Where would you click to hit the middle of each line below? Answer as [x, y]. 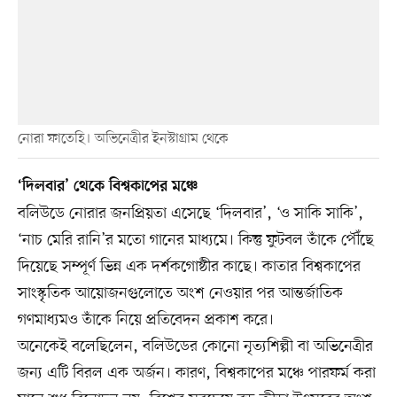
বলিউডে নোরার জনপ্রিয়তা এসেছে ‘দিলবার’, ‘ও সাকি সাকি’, [190, 214]
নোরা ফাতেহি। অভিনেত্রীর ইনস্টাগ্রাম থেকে [123, 140]
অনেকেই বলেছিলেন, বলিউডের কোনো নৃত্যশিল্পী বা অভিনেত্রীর [195, 347]
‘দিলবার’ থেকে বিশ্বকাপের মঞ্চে [107, 187]
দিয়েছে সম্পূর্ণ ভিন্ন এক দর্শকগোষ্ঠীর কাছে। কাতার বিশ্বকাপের [189, 267]
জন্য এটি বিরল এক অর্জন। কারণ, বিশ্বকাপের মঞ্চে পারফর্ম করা [196, 374]
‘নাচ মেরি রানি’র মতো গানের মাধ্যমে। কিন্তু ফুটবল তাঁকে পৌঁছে [195, 241]
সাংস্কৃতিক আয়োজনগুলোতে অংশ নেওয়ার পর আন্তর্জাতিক [180, 294]
